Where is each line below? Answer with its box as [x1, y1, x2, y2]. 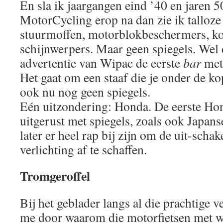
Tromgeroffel [20, 166, 90, 185]
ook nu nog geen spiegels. [20, 83, 150, 100]
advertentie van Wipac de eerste [20, 54, 183, 71]
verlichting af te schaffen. [20, 140, 147, 158]
